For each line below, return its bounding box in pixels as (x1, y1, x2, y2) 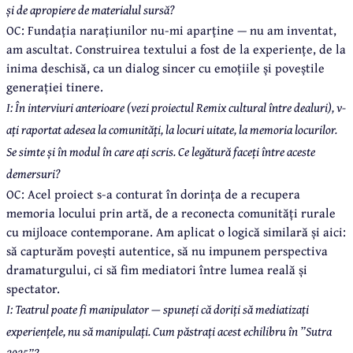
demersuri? (6, 163, 61, 183)
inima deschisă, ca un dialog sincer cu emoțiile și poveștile (6, 58, 325, 77)
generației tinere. (6, 76, 103, 96)
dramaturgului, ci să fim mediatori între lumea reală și (6, 259, 307, 279)
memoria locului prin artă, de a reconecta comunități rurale (6, 203, 336, 222)
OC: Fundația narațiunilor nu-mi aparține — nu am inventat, (6, 20, 336, 39)
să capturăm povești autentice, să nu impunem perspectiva (6, 240, 328, 260)
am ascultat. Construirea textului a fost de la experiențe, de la (6, 39, 346, 58)
